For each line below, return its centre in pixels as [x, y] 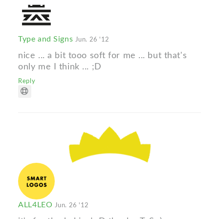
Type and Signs [47, 39]
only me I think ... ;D [60, 67]
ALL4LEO [36, 205]
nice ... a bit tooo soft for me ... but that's [103, 56]
